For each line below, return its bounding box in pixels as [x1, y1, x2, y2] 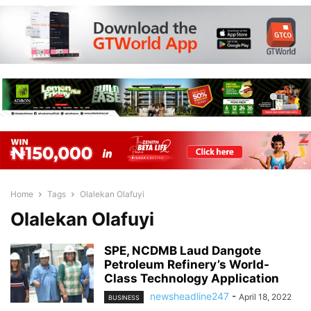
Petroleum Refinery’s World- [104, 258, 269, 271]
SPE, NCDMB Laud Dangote [104, 244, 261, 258]
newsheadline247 [150, 290, 229, 302]
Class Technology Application [104, 271, 279, 285]
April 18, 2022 [239, 292, 292, 302]
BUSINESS [108, 294, 140, 302]
